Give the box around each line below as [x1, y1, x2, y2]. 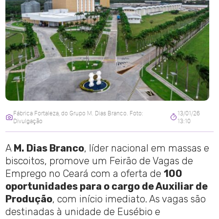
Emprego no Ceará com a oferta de [5, 168, 164, 180]
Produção [5, 193, 53, 205]
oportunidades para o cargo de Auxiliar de [5, 180, 208, 193]
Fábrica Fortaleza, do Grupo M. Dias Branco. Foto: [13, 109, 143, 117]
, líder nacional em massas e [84, 142, 210, 154]
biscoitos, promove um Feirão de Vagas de [5, 155, 194, 167]
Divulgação [13, 117, 43, 125]
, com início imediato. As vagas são [52, 193, 206, 205]
